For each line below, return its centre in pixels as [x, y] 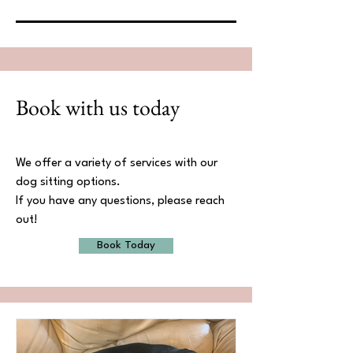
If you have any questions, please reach [120, 201]
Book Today [126, 245]
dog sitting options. [68, 182]
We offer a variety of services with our [117, 163]
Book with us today [98, 107]
